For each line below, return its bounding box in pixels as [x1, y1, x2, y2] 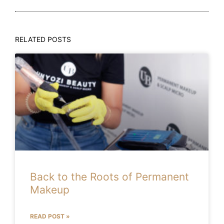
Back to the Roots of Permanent [30, 170, 189, 183]
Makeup [30, 183, 69, 196]
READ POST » [30, 212, 70, 220]
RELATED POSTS [15, 35, 71, 44]
